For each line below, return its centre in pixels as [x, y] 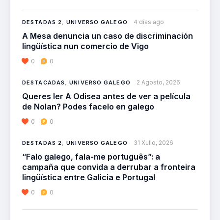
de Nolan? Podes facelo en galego [88, 107]
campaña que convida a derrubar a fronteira [109, 167]
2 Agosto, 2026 [158, 82]
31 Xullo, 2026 [153, 143]
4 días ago [149, 22]
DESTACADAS [43, 83]
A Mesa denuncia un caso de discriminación [108, 36]
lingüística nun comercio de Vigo [85, 46]
